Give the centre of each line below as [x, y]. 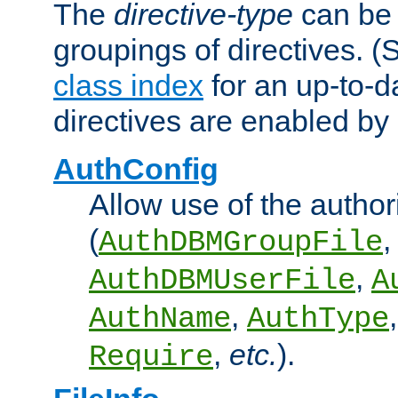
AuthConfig [136, 169]
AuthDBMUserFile [222, 281]
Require [151, 358]
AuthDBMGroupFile [241, 243]
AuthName [160, 319]
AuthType [318, 319]
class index [128, 86]
